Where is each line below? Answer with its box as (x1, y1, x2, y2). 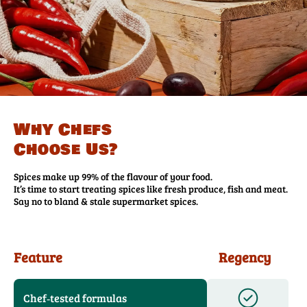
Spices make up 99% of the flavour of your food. (14, 170, 218, 184)
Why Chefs (14, 118, 112, 143)
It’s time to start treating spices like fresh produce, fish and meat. (14, 182, 288, 196)
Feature (14, 247, 62, 267)
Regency (218, 247, 271, 267)
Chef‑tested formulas (23, 291, 127, 306)
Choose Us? (14, 138, 119, 162)
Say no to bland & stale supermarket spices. (14, 195, 198, 208)
